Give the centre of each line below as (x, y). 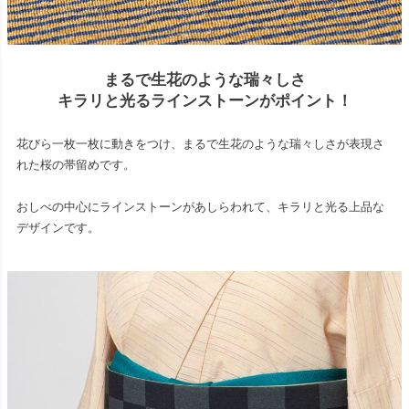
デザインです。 (58, 227)
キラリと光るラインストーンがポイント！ (204, 101)
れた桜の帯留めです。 (76, 164)
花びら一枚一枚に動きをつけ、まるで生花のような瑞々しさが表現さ (200, 143)
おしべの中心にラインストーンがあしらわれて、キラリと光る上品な (200, 206)
